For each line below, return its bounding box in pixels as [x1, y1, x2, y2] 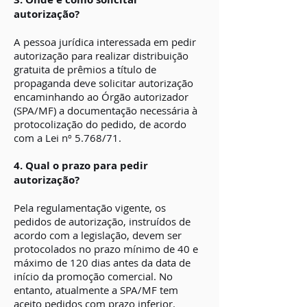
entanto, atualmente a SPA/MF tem [14, 283, 178, 297]
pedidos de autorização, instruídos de [14, 214, 191, 228]
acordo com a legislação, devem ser [14, 228, 182, 242]
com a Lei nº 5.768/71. [14, 131, 121, 145]
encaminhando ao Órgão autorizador [14, 90, 188, 103]
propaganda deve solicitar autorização [14, 76, 193, 90]
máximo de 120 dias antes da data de [14, 256, 191, 269]
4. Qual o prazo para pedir [14, 158, 148, 173]
